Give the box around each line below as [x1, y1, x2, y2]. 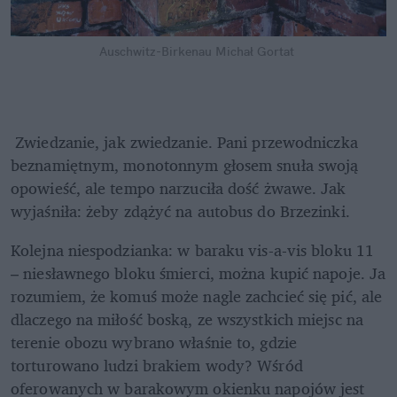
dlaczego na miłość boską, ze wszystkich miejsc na [11, 305, 363, 332]
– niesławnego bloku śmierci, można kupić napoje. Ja [11, 259, 386, 286]
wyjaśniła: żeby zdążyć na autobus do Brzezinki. [11, 197, 350, 224]
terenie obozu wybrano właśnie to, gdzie [11, 328, 297, 355]
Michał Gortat [215, 43, 294, 59]
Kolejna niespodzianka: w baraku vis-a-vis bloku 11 [11, 236, 375, 263]
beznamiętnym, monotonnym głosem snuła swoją [11, 151, 359, 178]
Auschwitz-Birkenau [99, 43, 212, 59]
